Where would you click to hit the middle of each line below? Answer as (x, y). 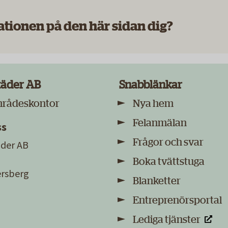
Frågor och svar (168, 142)
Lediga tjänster (167, 220)
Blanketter (157, 181)
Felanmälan (160, 123)
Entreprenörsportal (177, 200)
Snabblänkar (151, 85)
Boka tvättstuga (169, 162)
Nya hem (153, 104)
